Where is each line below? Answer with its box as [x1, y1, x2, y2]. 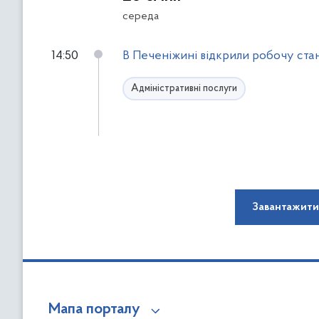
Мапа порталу [48, 302, 140, 318]
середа [122, 11, 159, 22]
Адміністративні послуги [131, 83, 237, 94]
